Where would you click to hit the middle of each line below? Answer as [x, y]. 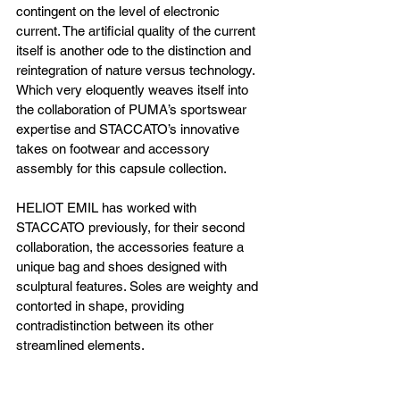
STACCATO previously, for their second [132, 227]
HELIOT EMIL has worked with [108, 207]
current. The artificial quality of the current [137, 30]
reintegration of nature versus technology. [137, 70]
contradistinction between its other [117, 325]
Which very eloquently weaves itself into [134, 89]
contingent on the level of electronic [120, 11]
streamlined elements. [80, 345]
